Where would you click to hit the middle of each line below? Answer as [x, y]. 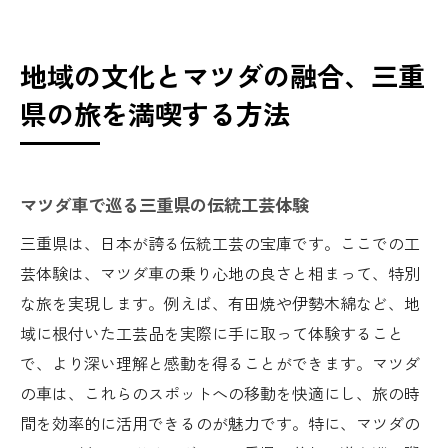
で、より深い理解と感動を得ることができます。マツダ [220, 362]
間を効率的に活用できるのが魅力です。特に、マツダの [220, 422]
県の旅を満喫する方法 [155, 113]
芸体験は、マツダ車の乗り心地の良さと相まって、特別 [220, 272]
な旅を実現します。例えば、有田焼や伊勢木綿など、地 [220, 302]
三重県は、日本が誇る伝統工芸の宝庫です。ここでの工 [220, 242]
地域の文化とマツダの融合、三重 [222, 75]
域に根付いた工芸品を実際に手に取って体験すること [212, 332]
